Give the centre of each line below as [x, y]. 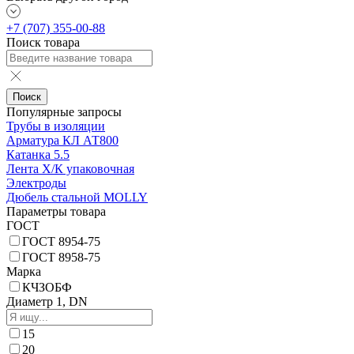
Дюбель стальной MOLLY [77, 198]
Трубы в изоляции [56, 126]
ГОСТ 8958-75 [61, 258]
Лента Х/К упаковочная [70, 169]
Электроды [36, 183]
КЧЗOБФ [47, 288]
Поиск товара [43, 43]
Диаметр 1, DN [47, 302]
